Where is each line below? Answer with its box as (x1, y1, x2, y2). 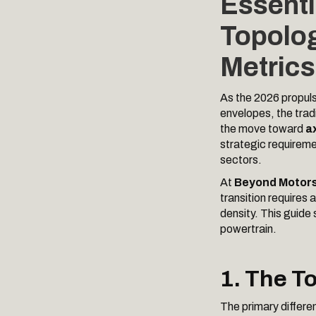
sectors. (220, 154, 262, 166)
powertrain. (220, 223, 276, 235)
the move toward (220, 123, 305, 135)
